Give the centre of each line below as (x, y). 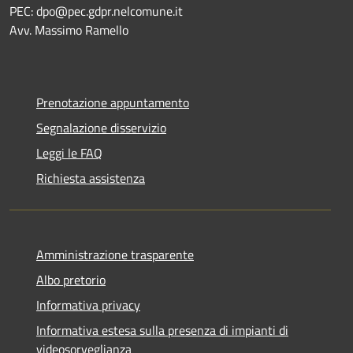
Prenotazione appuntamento (113, 102)
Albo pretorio (71, 279)
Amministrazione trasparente (115, 254)
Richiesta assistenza (91, 178)
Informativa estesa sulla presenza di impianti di (162, 330)
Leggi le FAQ (69, 152)
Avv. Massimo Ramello (69, 30)
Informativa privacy (88, 305)
